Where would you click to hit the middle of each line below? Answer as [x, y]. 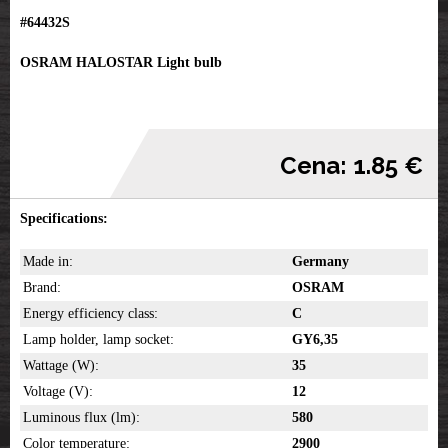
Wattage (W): [61, 366]
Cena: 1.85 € [351, 166]
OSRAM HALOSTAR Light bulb [121, 63]
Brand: [42, 288]
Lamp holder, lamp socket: [98, 340]
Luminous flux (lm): [81, 418]
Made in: [48, 262]
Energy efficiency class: [90, 314]
